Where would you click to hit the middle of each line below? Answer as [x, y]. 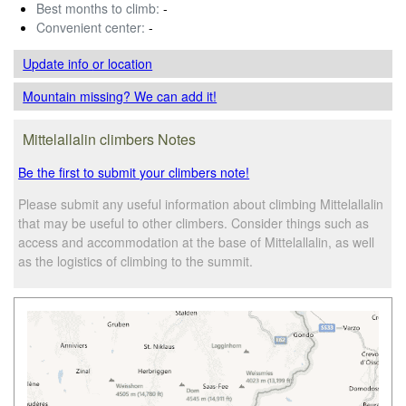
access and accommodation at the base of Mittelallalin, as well [197, 242]
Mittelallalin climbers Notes [110, 139]
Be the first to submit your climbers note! [134, 172]
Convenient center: [91, 27]
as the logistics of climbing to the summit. [136, 261]
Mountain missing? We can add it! [120, 96]
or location [123, 63]
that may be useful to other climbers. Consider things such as [194, 222]
